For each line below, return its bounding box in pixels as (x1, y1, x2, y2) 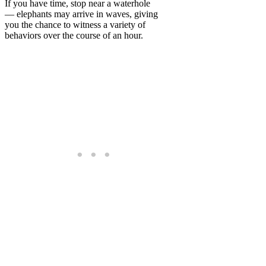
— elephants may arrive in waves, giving (5, 8, 158, 19)
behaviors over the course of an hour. (5, 30, 143, 40)
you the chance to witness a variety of (5, 19, 145, 30)
